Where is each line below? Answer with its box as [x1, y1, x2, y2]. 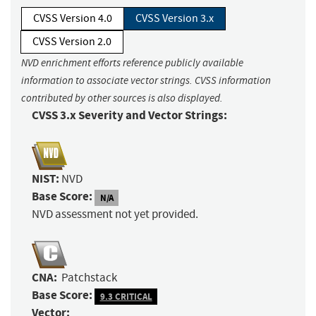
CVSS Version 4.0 [33, 11, 112, 26]
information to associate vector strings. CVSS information [21, 74, 271, 87]
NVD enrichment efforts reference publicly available [21, 56, 243, 70]
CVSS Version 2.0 [32, 35, 111, 49]
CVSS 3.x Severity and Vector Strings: [32, 107, 227, 124]
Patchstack [61, 270, 117, 286]
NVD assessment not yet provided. [32, 207, 198, 222]
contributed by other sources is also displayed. [21, 92, 223, 105]
